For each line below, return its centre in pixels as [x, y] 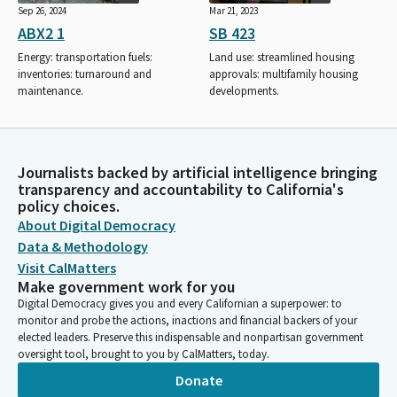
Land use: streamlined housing [282, 57]
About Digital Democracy [97, 225]
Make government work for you [126, 287]
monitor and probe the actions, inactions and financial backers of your [187, 320]
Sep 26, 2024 [42, 10]
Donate [198, 380]
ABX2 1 [41, 33]
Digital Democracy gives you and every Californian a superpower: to [180, 304]
